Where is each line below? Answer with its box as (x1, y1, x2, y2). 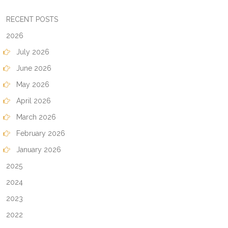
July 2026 (14, 48, 49, 56)
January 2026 (14, 146, 61, 154)
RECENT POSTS (4, 15, 58, 23)
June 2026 (14, 64, 51, 72)
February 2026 (14, 129, 65, 137)
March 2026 (14, 113, 56, 121)
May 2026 (14, 80, 49, 89)
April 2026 (14, 97, 51, 105)
